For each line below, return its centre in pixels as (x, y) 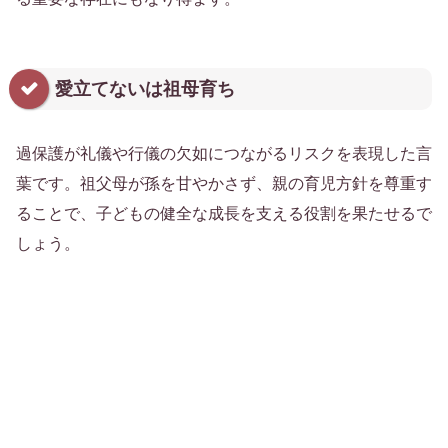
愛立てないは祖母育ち (145, 88)
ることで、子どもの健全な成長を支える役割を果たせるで (224, 214)
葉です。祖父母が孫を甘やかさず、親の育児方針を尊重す (224, 184)
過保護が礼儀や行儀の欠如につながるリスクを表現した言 (224, 154)
